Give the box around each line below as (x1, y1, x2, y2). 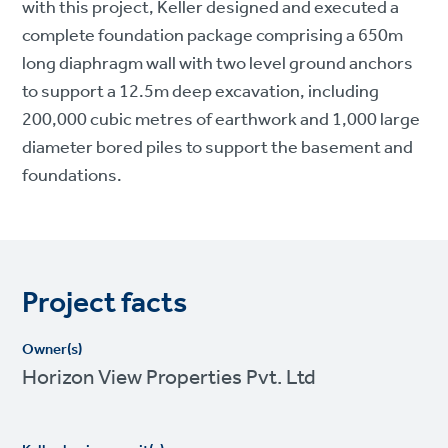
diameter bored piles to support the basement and (22, 131, 414, 166)
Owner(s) (22, 336, 83, 365)
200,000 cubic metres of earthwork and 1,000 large (22, 103, 421, 138)
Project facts (22, 275, 188, 334)
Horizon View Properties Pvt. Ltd (22, 358, 317, 399)
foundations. (22, 159, 126, 194)
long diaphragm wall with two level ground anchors (22, 47, 414, 82)
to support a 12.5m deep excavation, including (22, 75, 380, 110)
